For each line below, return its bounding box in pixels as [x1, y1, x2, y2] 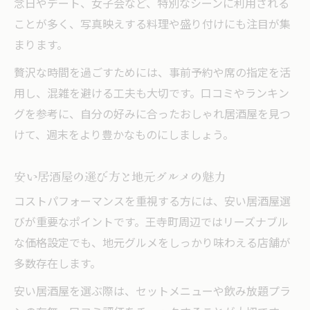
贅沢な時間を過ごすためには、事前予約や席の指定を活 [14, 64, 291, 83]
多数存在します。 [14, 255, 101, 274]
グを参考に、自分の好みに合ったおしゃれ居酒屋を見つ [14, 105, 291, 125]
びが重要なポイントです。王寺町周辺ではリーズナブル [14, 213, 289, 232]
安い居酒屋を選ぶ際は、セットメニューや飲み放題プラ [14, 282, 291, 302]
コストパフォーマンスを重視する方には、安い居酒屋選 [14, 192, 291, 212]
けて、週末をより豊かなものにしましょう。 [14, 126, 234, 145]
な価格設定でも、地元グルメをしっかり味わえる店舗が [14, 234, 291, 253]
